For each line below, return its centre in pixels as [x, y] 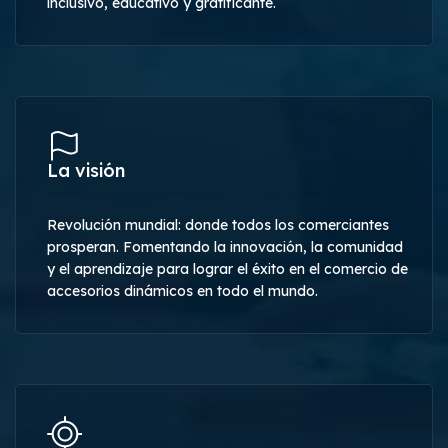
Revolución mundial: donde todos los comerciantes [218, 224]
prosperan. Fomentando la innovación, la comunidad [225, 246]
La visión [86, 170]
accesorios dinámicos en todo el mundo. [182, 290]
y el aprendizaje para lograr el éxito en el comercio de [227, 268]
